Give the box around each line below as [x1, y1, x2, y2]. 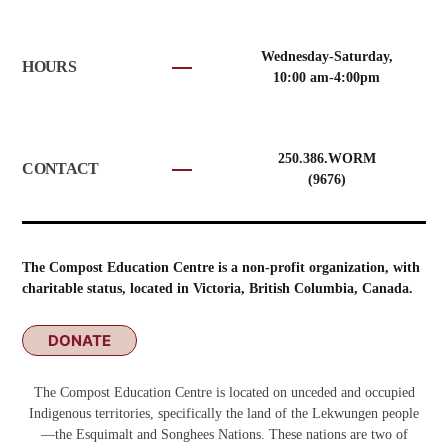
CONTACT [22, 159, 99, 177]
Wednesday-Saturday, [260, 48, 393, 64]
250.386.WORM [277, 150, 376, 166]
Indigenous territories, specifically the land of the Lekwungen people [29, 405, 419, 421]
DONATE [48, 330, 112, 350]
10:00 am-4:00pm [273, 69, 381, 85]
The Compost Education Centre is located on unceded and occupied [33, 384, 415, 400]
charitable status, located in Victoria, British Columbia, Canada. [22, 280, 414, 296]
